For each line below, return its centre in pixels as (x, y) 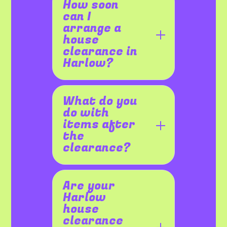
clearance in (100, 52)
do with (86, 113)
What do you (100, 102)
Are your (89, 186)
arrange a (92, 29)
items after (99, 125)
